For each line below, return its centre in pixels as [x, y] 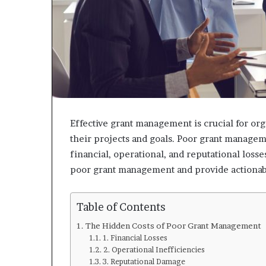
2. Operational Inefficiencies [154, 249]
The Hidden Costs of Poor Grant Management [173, 225]
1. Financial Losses [135, 237]
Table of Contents [121, 207]
